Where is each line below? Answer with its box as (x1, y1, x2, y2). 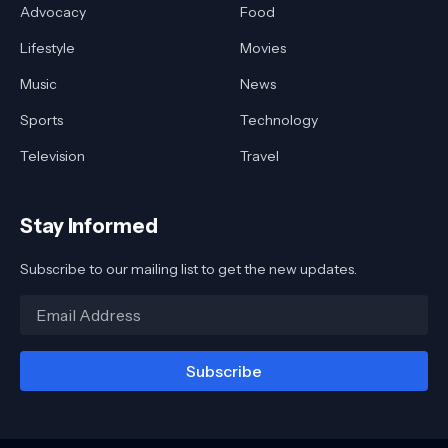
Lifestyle (20, 39, 75, 58)
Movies (240, 39, 286, 58)
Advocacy (20, 3, 86, 22)
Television (20, 147, 85, 166)
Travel (240, 147, 279, 166)
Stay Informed (20, 214, 158, 239)
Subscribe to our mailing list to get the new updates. (20, 260, 357, 279)
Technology (240, 111, 318, 130)
